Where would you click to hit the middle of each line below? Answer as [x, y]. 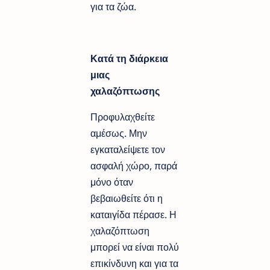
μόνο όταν [112, 182]
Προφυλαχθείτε [123, 117]
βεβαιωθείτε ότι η [127, 199]
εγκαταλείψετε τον [128, 150]
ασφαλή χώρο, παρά [134, 166]
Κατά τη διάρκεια [129, 59]
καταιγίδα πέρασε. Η [133, 215]
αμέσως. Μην [119, 133]
